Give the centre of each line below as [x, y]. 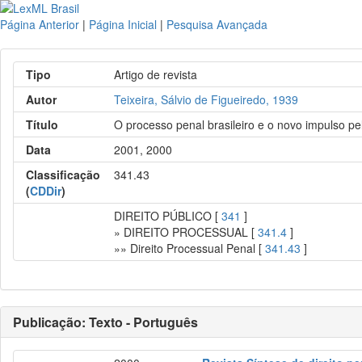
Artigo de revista [156, 74]
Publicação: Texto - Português [105, 322]
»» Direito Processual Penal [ [190, 248]
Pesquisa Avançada [217, 24]
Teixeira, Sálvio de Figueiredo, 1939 [206, 99]
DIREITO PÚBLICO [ [168, 216]
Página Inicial [123, 24]
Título [42, 124]
